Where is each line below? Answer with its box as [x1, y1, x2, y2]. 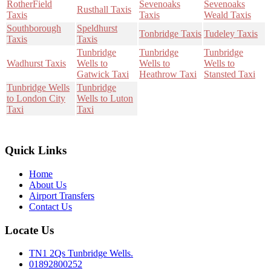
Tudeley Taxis [204, 28, 258, 39]
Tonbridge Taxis [139, 28, 201, 39]
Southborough [7, 23, 61, 34]
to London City [7, 93, 65, 104]
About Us [29, 179, 67, 190]
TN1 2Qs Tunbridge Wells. [29, 248, 133, 259]
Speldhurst [77, 23, 117, 34]
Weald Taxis [204, 10, 251, 21]
